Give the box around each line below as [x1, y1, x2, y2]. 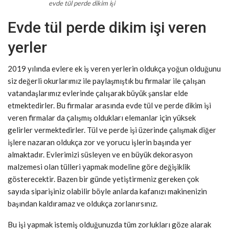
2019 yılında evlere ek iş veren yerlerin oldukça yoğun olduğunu [8, 64, 221, 74]
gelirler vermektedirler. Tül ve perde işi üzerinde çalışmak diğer [8, 125, 216, 135]
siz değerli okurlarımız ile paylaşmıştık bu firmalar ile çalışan [8, 76, 205, 86]
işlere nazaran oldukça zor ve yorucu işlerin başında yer [8, 138, 192, 147]
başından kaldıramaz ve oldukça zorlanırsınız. [8, 199, 157, 209]
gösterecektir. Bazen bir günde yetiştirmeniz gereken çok [8, 174, 199, 184]
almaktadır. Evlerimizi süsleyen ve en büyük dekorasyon [8, 150, 193, 159]
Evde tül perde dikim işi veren [8, 18, 207, 37]
